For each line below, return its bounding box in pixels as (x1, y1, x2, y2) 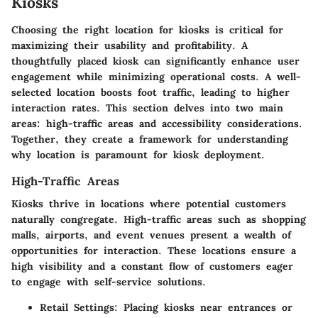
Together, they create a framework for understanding (11, 132, 288, 146)
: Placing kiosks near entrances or (114, 300, 292, 314)
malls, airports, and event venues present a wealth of (11, 228, 291, 241)
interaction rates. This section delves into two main (11, 101, 283, 114)
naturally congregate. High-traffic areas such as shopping (11, 212, 306, 226)
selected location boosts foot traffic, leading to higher (11, 85, 290, 99)
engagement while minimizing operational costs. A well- (11, 70, 301, 83)
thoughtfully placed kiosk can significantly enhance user (11, 54, 300, 67)
